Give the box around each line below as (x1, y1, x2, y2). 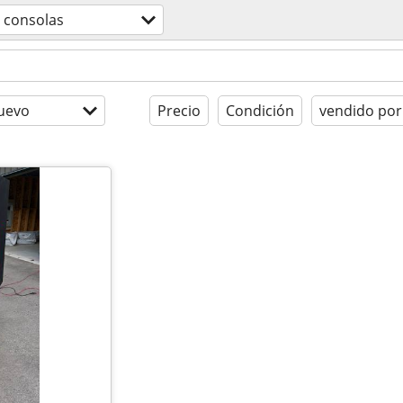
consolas (4, 10, 64, 30)
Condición (226, 101, 294, 121)
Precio (157, 101, 201, 121)
